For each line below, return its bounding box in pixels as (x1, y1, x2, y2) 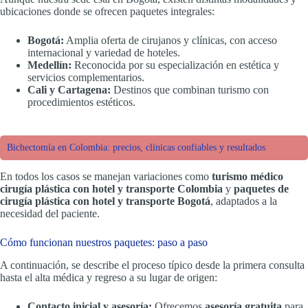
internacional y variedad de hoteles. (27, 46, 180, 58)
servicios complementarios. (27, 71, 144, 83)
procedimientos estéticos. (27, 96, 135, 108)
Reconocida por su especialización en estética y (71, 58, 279, 71)
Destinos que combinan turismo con (111, 83, 269, 96)
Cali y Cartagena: (27, 83, 111, 96)
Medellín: (27, 58, 71, 71)
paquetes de (234, 182, 289, 195)
